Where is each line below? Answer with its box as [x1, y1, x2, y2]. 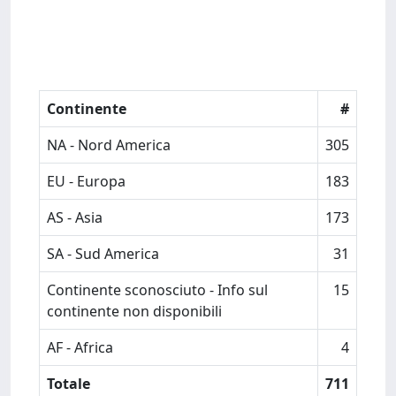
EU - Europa [47, 171, 126, 191]
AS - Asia [47, 208, 103, 227]
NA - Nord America [47, 135, 171, 155]
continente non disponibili [47, 301, 222, 321]
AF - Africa [47, 338, 113, 357]
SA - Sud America [47, 244, 159, 263]
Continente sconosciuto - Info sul [47, 280, 268, 300]
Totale [47, 374, 90, 393]
